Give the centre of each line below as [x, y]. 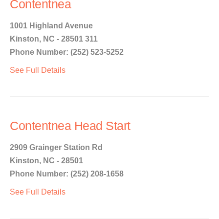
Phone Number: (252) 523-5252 [67, 52]
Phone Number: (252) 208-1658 [67, 174]
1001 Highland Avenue [51, 26]
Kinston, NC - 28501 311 [54, 39]
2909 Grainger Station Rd [56, 147]
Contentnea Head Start [70, 126]
